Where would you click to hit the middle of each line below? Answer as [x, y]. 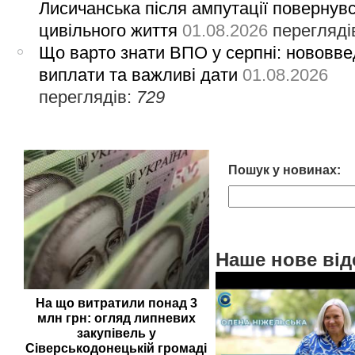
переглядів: [88, 97]
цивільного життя [109, 30]
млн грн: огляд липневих [116, 319]
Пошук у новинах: [284, 170]
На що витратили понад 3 [116, 303]
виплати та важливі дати [139, 74]
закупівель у [116, 334]
